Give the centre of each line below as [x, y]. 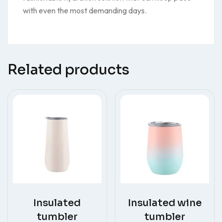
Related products [68, 70]
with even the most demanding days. [85, 10]
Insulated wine [165, 203]
